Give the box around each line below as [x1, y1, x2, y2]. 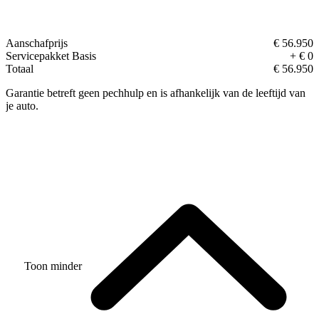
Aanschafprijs [6, 37, 68, 50]
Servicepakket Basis [6, 50, 96, 63]
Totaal [6, 63, 33, 75]
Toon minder [23, 260, 82, 273]
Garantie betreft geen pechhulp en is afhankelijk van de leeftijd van [6, 87, 305, 100]
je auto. [6, 100, 38, 113]
